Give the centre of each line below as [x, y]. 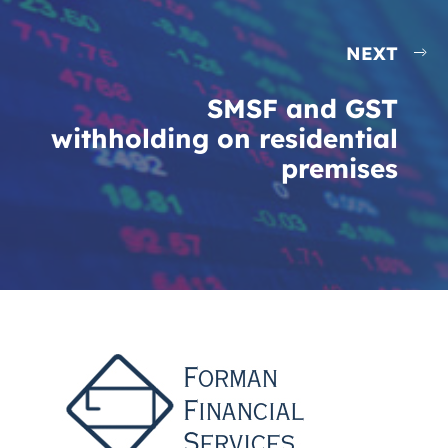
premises [339, 168]
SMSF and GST [302, 108]
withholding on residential [224, 138]
